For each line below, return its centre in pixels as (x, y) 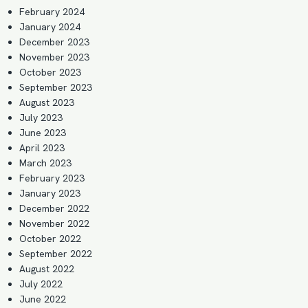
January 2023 (50, 193)
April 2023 (42, 148)
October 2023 (50, 72)
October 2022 (50, 239)
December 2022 (54, 208)
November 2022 (54, 223)
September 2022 (56, 254)
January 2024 (50, 27)
